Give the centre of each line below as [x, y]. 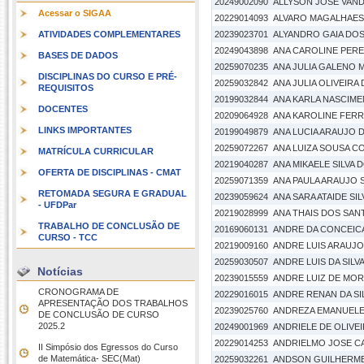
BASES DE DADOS [78, 55]
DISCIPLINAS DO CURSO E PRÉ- [108, 76]
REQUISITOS [66, 88]
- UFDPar [57, 205]
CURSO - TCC [68, 237]
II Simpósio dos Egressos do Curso [108, 347]
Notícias [60, 271]
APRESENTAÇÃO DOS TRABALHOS [113, 303]
